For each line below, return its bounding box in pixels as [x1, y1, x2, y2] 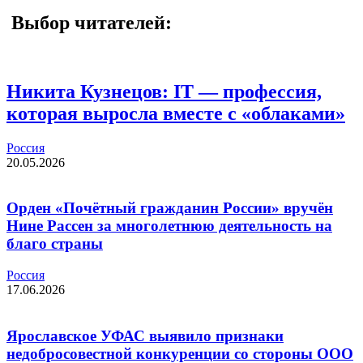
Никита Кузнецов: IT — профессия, [6, 80, 322, 102]
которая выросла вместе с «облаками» [6, 102, 345, 124]
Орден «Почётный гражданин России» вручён [6, 199, 333, 217]
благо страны [6, 235, 103, 253]
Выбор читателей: [6, 11, 172, 33]
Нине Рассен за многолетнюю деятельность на [6, 217, 332, 235]
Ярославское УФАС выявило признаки [6, 327, 284, 344]
